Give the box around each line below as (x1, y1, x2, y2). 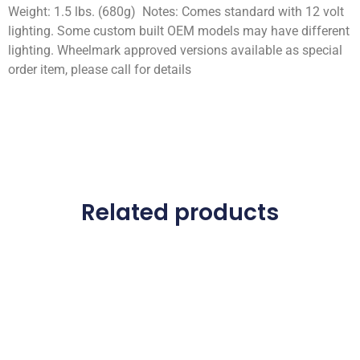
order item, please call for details (8, 62, 191, 78)
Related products (81, 196, 279, 228)
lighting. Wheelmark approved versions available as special (8, 43, 342, 59)
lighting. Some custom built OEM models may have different (8, 23, 350, 39)
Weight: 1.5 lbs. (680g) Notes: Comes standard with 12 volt (8, 4, 344, 20)
